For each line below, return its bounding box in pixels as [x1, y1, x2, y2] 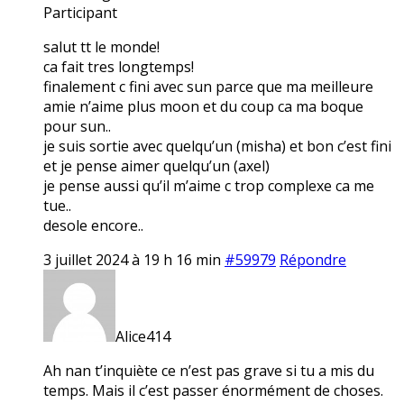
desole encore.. [43, 215, 143, 235]
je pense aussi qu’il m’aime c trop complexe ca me [43, 175, 374, 196]
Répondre [280, 249, 346, 270]
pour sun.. [43, 115, 111, 136]
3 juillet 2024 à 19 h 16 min [43, 249, 221, 270]
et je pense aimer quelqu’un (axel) [43, 155, 270, 176]
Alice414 [115, 326, 170, 346]
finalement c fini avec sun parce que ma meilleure [43, 76, 373, 96]
